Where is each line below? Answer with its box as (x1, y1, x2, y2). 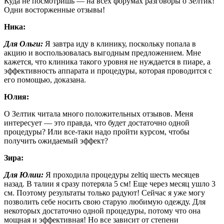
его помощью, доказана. (4, 75, 86, 84)
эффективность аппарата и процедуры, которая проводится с (4, 66, 212, 75)
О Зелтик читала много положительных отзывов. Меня (4, 109, 193, 118)
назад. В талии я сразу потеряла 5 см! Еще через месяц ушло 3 (4, 179, 215, 188)
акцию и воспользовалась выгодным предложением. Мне (4, 48, 201, 57)
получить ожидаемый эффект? (4, 136, 108, 145)
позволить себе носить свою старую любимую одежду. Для (4, 197, 205, 206)
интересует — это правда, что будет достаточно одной (4, 118, 189, 127)
